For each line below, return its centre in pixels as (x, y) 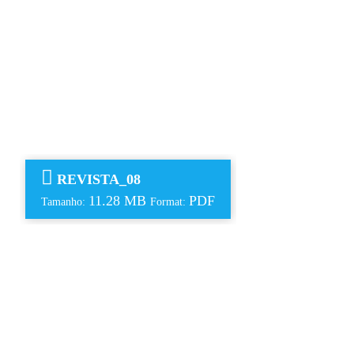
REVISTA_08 (99, 179)
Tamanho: (65, 201)
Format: (169, 201)
